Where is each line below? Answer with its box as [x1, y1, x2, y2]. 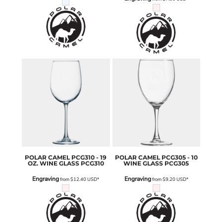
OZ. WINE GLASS [27, 159, 79, 167]
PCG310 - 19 [71, 153, 107, 161]
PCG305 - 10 [161, 153, 198, 161]
